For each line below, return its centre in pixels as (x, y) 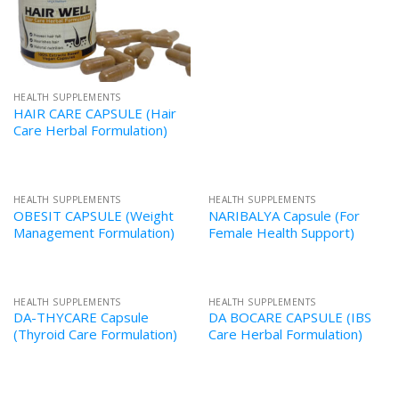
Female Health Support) (281, 232)
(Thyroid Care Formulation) (95, 334)
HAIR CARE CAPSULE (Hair (94, 113)
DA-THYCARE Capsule (81, 318)
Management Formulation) (94, 232)
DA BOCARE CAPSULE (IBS (289, 318)
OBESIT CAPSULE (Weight (93, 215)
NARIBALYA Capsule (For (284, 215)
